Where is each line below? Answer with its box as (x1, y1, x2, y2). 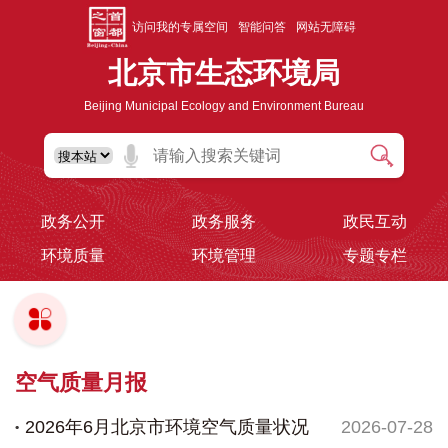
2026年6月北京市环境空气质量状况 (25, 417, 309, 438)
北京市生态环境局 (108, 57, 340, 90)
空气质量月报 (15, 370, 147, 396)
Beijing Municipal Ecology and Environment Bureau (84, 99, 364, 114)
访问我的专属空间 (132, 20, 228, 35)
